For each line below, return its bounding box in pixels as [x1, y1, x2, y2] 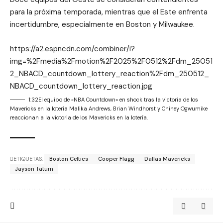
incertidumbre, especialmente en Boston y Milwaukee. [10, 19, 195, 29]
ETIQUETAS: [13, 155, 43, 162]
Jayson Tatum [15, 165, 53, 172]
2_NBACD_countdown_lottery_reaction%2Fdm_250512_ [10, 68, 209, 79]
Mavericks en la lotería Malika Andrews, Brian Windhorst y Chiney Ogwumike [10, 105, 208, 112]
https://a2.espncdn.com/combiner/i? [10, 43, 135, 54]
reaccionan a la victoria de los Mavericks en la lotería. [10, 113, 148, 121]
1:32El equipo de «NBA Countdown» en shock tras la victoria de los [28, 96, 198, 103]
